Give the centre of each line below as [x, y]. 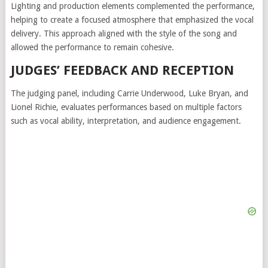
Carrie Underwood [150, 93]
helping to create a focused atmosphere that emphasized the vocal [132, 19]
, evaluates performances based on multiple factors [149, 107]
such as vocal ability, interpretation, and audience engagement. [126, 121]
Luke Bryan [209, 93]
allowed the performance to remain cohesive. [92, 47]
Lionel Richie [33, 107]
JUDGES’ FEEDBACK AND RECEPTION [122, 70]
